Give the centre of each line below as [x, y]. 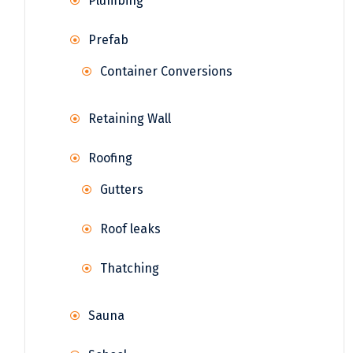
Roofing [110, 158]
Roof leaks [130, 229]
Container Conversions [166, 71]
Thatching [130, 268]
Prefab [108, 39]
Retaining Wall [130, 118]
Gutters [122, 189]
